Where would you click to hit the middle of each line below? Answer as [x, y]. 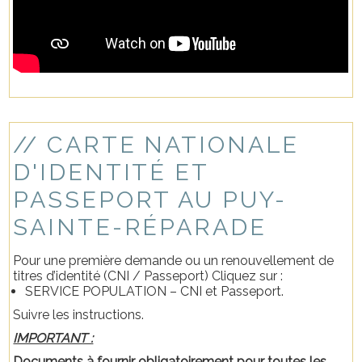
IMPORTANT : [53, 338]
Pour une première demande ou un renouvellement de [174, 261]
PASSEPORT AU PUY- [150, 200]
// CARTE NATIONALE [156, 145]
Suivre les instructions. [79, 315]
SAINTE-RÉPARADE [140, 227]
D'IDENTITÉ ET [111, 172]
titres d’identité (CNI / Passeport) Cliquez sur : [148, 276]
